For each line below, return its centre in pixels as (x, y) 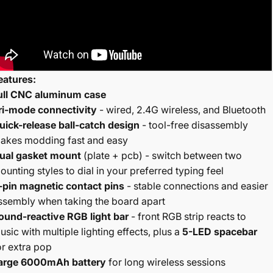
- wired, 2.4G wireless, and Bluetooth (182, 110)
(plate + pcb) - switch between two (162, 156)
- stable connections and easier (198, 186)
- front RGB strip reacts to (189, 217)
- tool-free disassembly (195, 125)
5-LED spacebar (220, 232)
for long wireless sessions (166, 262)
